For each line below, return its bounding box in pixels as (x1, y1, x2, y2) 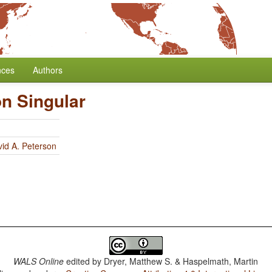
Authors (33, 64, 63, 76)
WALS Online (13, 255, 64, 267)
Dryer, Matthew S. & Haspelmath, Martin (104, 255, 259, 267)
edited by (64, 255, 104, 267)
